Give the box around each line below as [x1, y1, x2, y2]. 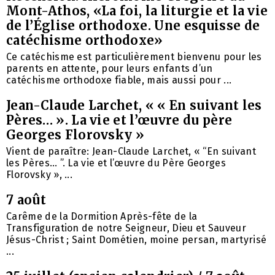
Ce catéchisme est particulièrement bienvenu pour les [6, 51, 262, 63]
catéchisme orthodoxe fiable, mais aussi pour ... [6, 74, 232, 87]
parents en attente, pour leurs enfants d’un [6, 63, 213, 75]
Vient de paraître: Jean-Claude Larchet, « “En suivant [6, 145, 256, 158]
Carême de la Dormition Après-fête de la [6, 211, 198, 223]
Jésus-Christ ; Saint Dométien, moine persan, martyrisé [6, 234, 267, 246]
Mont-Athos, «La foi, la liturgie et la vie [6, 3, 268, 19]
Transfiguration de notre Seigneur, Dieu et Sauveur [6, 222, 247, 234]
